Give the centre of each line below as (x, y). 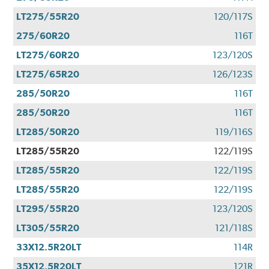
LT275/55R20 (48, 17)
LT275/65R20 (48, 74)
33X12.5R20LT (49, 247)
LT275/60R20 (48, 55)
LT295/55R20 (48, 209)
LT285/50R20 (48, 132)
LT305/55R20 (48, 228)
